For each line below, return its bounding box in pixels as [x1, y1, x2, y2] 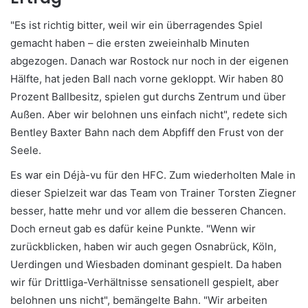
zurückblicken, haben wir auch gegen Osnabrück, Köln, [10, 239, 276, 253]
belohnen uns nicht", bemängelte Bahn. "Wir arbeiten [10, 293, 267, 307]
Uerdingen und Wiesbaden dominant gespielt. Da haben [10, 257, 282, 271]
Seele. [10, 143, 41, 157]
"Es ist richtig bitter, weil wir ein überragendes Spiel [10, 18, 263, 32]
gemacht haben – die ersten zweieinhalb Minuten [10, 36, 250, 49]
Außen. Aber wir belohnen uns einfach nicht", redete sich [10, 107, 287, 121]
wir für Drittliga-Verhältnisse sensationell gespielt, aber [10, 275, 279, 289]
